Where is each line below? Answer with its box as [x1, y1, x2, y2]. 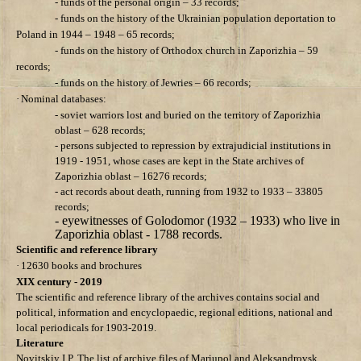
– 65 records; [118, 28, 175, 41]
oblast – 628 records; [55, 124, 146, 137]
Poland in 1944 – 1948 [16, 28, 118, 41]
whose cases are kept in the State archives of [113, 155, 304, 168]
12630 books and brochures [21, 259, 142, 272]
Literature [16, 337, 64, 350]
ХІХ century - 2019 [16, 276, 102, 288]
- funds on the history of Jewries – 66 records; [55, 77, 251, 89]
